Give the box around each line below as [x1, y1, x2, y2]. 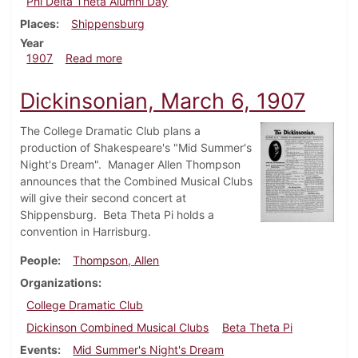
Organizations [20, 276, 98, 290]
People [20, 253, 58, 268]
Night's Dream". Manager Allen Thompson [20, 157, 241, 172]
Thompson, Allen [73, 253, 160, 268]
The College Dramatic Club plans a [20, 124, 201, 138]
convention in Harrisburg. [20, 225, 151, 239]
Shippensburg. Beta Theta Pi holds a [20, 208, 214, 222]
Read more [65, 51, 122, 66]
